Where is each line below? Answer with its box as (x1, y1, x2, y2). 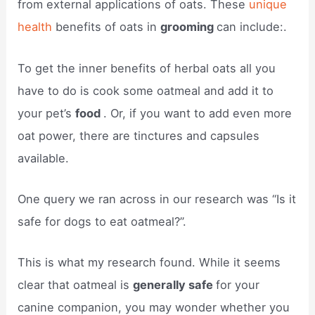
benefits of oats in (56, 20, 161, 34)
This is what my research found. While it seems (18, 255, 281, 270)
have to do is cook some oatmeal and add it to (18, 83, 274, 98)
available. (18, 150, 70, 165)
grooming (160, 20, 217, 34)
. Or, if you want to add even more (103, 105, 292, 120)
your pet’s (18, 105, 76, 120)
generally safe (133, 278, 217, 292)
